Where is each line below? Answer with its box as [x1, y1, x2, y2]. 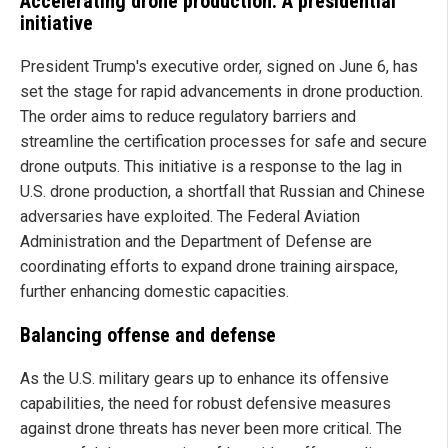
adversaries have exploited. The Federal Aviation [20, 207, 360, 227]
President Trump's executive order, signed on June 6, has [20, 57, 418, 77]
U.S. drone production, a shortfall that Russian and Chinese [20, 182, 425, 202]
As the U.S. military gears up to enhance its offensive [20, 369, 389, 389]
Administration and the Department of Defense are [20, 232, 372, 252]
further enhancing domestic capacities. [20, 282, 289, 302]
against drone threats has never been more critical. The [20, 419, 402, 439]
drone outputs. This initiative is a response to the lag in [20, 157, 402, 177]
